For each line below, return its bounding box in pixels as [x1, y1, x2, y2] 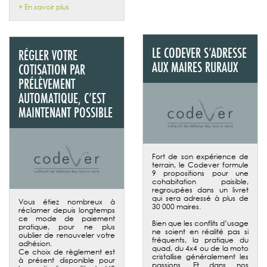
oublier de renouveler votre [18, 229, 115, 240]
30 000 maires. [152, 201, 201, 212]
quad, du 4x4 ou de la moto [152, 243, 249, 253]
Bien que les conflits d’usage [152, 218, 249, 228]
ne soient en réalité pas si [152, 226, 249, 237]
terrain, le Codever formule [152, 159, 249, 170]
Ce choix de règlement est [18, 246, 115, 257]
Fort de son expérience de [152, 151, 249, 162]
